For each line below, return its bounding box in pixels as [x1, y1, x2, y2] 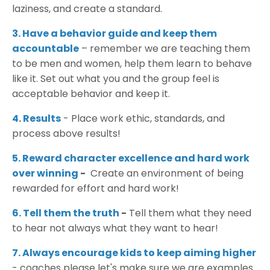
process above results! [12, 127, 121, 141]
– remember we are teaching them [79, 42, 250, 56]
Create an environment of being [86, 166, 243, 181]
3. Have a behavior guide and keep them [12, 27, 217, 41]
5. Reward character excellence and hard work [12, 151, 250, 166]
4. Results [12, 111, 61, 126]
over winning [12, 166, 78, 181]
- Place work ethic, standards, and [61, 111, 225, 126]
